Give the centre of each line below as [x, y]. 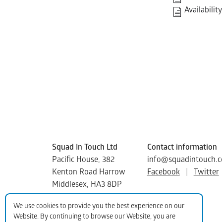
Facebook [163, 172]
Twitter [206, 172]
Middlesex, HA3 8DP [87, 185]
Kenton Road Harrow [89, 172]
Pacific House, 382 [83, 160]
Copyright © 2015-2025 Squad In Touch [119, 197]
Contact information [182, 148]
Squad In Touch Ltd [85, 148]
